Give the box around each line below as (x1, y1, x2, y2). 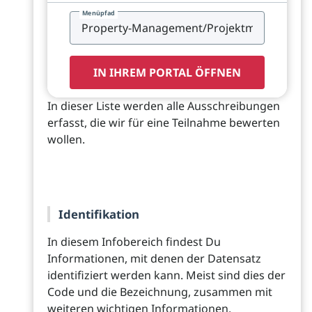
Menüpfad (82, 8, 116, 17)
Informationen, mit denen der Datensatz (47, 251, 261, 266)
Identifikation (58, 206, 139, 222)
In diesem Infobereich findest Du (47, 234, 221, 249)
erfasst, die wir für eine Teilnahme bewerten (47, 115, 280, 130)
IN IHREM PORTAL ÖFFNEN (93, 65, 241, 80)
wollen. (47, 132, 85, 147)
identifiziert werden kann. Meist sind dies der (47, 267, 286, 283)
